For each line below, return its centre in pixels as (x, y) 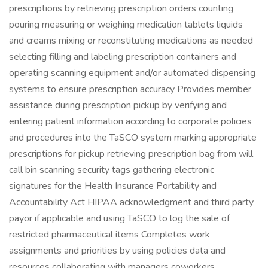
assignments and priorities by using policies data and (117, 251)
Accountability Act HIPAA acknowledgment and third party (131, 202)
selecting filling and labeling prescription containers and (123, 57)
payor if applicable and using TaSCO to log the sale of (119, 218)
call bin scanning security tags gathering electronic (112, 170)
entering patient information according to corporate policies (130, 121)
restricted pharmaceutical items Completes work (109, 234)
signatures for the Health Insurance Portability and (113, 186)
